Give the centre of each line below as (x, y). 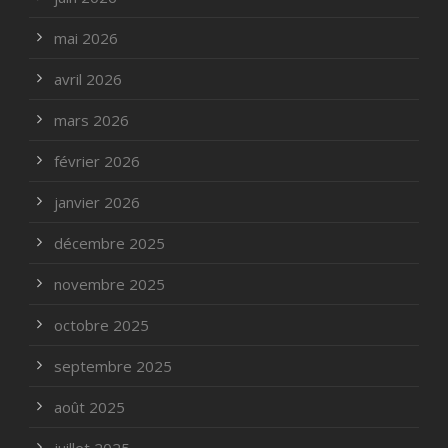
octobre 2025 (101, 325)
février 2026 (97, 161)
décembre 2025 (109, 243)
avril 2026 (88, 79)
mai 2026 (86, 38)
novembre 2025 (109, 284)
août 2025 (89, 407)
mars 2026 (91, 120)
